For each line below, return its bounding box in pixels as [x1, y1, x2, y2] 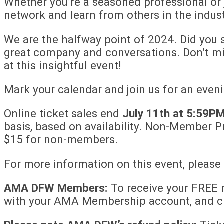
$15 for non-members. [4, 133, 118, 146]
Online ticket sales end [4, 107, 122, 120]
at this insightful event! [4, 58, 121, 72]
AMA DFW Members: [4, 181, 108, 195]
